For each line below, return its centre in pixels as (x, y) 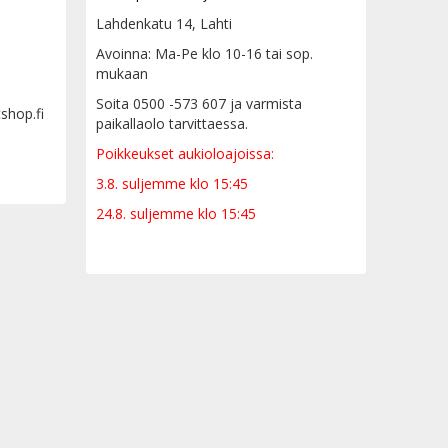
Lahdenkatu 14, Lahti (164, 23)
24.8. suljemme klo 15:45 (176, 213)
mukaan (122, 73)
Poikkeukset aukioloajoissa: (185, 153)
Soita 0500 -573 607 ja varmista (199, 103)
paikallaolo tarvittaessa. (172, 123)
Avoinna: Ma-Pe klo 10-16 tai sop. (204, 53)
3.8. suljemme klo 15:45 (172, 183)
